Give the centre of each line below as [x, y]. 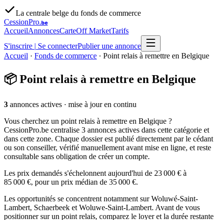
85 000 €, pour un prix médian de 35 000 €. [71, 182]
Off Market [94, 31]
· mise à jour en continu [99, 104]
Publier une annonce [109, 46]
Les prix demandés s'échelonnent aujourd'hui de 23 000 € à [95, 173]
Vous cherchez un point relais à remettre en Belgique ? [88, 121]
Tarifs [120, 31]
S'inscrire [19, 46]
